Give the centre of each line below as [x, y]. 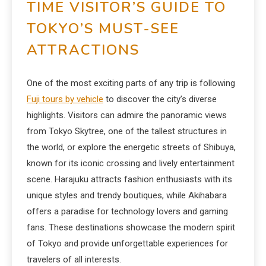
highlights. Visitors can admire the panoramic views [127, 115]
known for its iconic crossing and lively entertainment [131, 163]
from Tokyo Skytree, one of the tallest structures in [127, 131]
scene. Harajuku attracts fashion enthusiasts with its [129, 179]
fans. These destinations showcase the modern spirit [131, 227]
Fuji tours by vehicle [65, 99]
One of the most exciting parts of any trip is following [131, 83]
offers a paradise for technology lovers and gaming [127, 211]
